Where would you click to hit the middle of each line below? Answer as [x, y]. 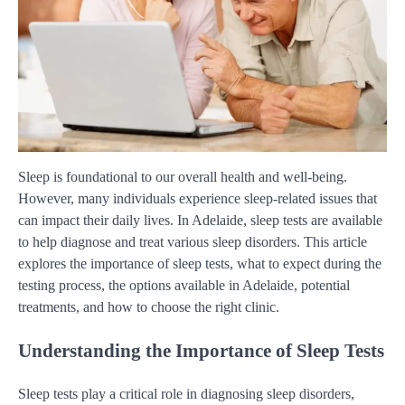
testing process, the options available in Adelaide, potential [184, 285]
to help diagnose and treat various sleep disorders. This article [193, 241]
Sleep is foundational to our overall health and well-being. [183, 176]
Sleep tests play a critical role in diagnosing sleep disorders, [186, 394]
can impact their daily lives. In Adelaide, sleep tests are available [200, 220]
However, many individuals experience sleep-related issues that [198, 198]
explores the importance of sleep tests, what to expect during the [200, 263]
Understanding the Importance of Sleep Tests [201, 351]
